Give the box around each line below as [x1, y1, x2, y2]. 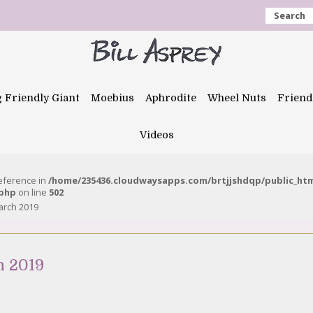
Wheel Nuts [208, 92, 266, 103]
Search [274, 9, 305, 22]
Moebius [91, 92, 134, 103]
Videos [139, 129, 174, 140]
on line [16, 186, 49, 198]
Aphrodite [145, 92, 196, 103]
